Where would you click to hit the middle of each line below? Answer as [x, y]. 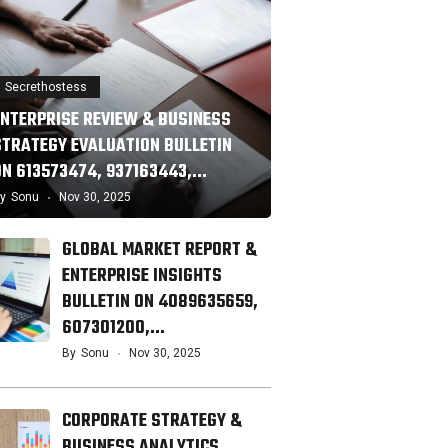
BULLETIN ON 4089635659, [160, 302]
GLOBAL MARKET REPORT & [159, 250]
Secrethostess [46, 86]
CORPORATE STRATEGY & [152, 421]
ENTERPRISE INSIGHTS [142, 276]
